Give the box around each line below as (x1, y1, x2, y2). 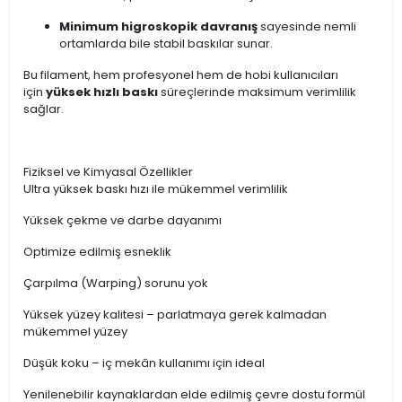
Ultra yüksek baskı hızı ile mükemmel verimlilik (23, 180, 288, 198)
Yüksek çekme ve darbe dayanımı (23, 212, 222, 230)
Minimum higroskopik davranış (59, 18, 258, 36)
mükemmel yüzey (23, 323, 127, 341)
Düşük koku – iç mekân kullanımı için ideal (23, 354, 265, 372)
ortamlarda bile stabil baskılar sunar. (59, 35, 273, 53)
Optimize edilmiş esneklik (23, 243, 174, 261)
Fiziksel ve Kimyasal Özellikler (23, 163, 193, 181)
